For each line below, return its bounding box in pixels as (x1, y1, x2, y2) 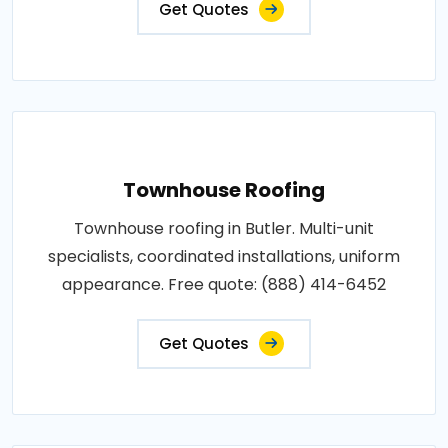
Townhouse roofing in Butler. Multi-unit (74, 216, 374, 240)
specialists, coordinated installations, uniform (48, 244, 400, 268)
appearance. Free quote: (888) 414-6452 (62, 272, 386, 296)
